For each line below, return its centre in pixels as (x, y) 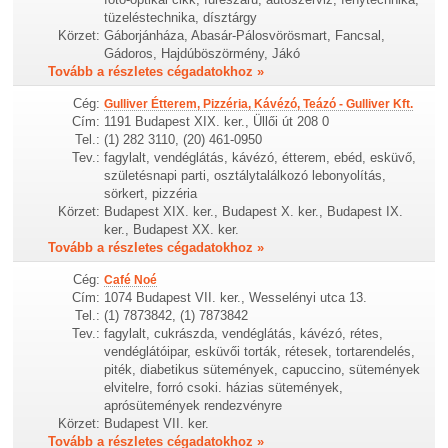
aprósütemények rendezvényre (193, 405)
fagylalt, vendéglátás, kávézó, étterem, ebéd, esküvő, (260, 157)
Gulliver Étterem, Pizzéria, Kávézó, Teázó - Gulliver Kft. (259, 103)
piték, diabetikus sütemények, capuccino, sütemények (262, 369)
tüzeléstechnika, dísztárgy (181, 17)
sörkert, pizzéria (151, 193)
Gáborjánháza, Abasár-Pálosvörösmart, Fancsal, (245, 35)
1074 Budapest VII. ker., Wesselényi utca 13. (236, 297)
